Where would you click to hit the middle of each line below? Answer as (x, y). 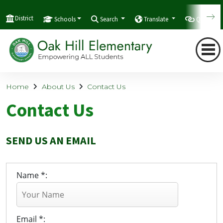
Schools (65, 19)
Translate (157, 19)
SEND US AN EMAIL (51, 141)
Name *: (32, 175)
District (24, 18)
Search (110, 19)
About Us (58, 87)
